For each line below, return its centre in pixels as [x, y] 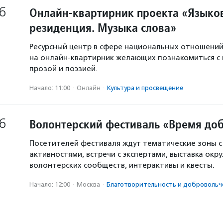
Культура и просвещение [145, 88]
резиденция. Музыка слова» [103, 28]
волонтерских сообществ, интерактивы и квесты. [122, 165]
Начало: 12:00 [50, 184]
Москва [88, 184]
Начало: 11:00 [50, 88]
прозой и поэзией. [63, 69]
